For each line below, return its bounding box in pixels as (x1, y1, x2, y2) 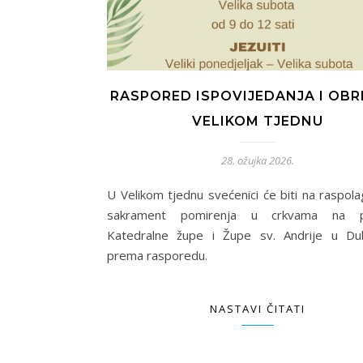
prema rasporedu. (107, 247, 207, 264)
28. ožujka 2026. (221, 153, 294, 169)
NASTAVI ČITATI (210, 301, 305, 317)
